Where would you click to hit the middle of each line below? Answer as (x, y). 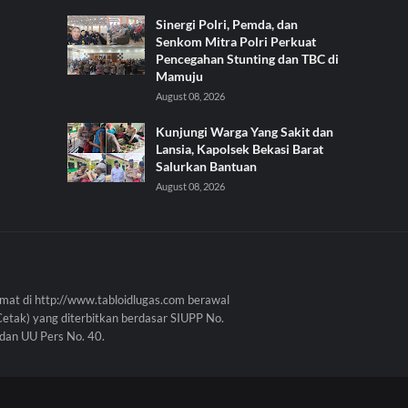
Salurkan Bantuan (206, 166)
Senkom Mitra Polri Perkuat (236, 41)
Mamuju (179, 76)
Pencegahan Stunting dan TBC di (247, 58)
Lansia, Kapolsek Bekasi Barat (240, 148)
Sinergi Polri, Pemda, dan (227, 24)
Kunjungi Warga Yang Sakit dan (245, 131)
